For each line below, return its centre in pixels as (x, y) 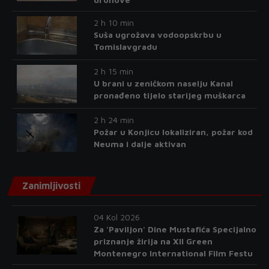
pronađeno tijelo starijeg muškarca (169, 95)
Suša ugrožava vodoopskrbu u (157, 35)
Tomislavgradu (125, 47)
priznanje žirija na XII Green (153, 241)
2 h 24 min (113, 120)
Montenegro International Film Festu (173, 253)
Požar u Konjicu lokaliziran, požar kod (173, 132)
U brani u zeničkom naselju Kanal (163, 83)
